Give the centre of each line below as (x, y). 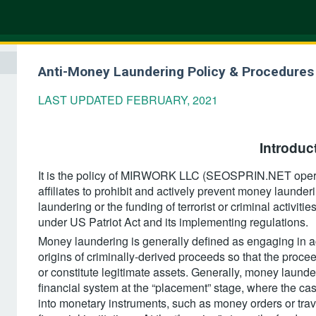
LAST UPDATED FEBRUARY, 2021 (128, 100)
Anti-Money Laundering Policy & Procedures (176, 72)
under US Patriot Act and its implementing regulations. (173, 222)
